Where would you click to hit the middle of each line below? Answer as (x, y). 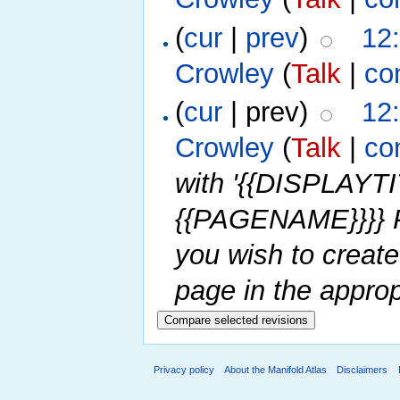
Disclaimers (362, 369)
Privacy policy (184, 369)
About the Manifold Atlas (276, 369)
